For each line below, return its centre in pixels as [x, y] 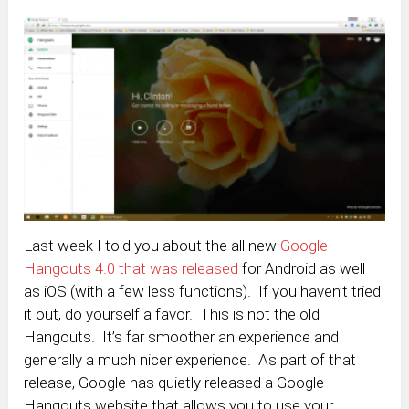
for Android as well [302, 269]
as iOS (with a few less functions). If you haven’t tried [203, 292]
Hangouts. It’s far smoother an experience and [182, 337]
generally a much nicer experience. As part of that [190, 360]
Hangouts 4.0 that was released [131, 269]
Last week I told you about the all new [152, 246]
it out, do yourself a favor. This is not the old [172, 315]
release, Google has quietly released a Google [174, 383]
